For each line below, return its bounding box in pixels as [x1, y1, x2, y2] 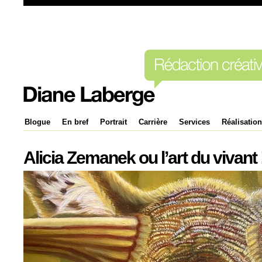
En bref [62, 118, 88, 126]
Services [179, 118, 210, 126]
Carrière [139, 118, 167, 126]
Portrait [100, 118, 127, 126]
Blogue [25, 118, 50, 126]
